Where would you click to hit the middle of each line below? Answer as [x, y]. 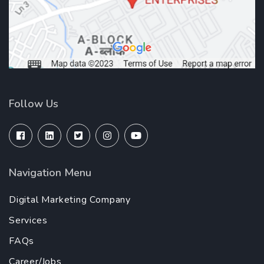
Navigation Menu [50, 172]
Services [28, 220]
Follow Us [34, 103]
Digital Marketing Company [70, 199]
